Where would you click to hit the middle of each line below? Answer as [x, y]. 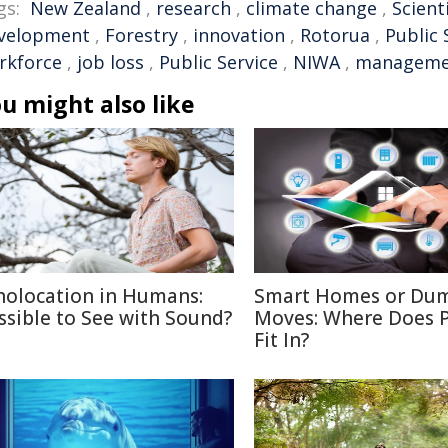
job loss [110, 62]
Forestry [141, 35]
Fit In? [281, 340]
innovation [239, 35]
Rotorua [335, 35]
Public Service [218, 62]
